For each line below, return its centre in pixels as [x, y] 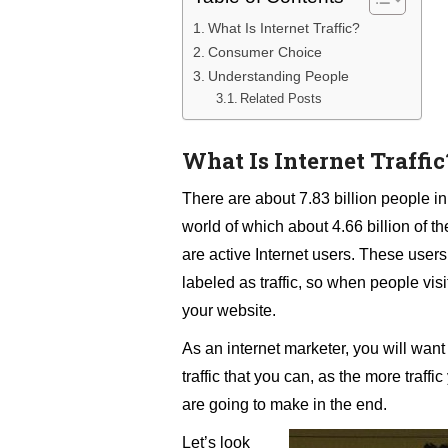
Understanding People [278, 76]
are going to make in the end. [284, 405]
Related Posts [281, 99]
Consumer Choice [264, 52]
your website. [229, 311]
